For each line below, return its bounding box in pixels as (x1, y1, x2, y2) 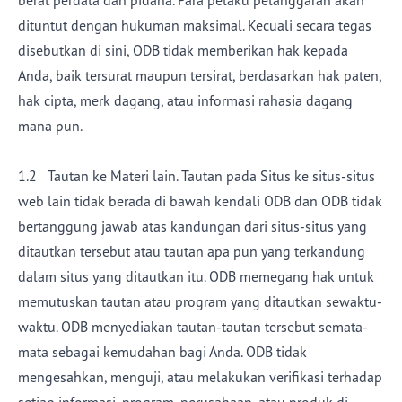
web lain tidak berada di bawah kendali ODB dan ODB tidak (18, 192, 382, 210)
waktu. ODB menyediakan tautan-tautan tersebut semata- (18, 318, 368, 336)
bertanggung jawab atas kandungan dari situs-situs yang (18, 217, 367, 235)
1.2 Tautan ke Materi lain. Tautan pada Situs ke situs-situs (18, 167, 375, 185)
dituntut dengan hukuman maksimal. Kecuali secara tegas (18, 16, 371, 34)
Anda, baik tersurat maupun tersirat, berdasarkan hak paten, (18, 66, 381, 84)
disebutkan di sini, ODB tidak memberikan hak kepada (18, 41, 348, 59)
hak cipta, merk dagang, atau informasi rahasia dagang (18, 92, 353, 109)
